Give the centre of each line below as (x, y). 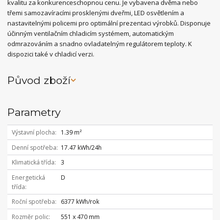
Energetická (28, 177)
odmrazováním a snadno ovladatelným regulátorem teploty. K (100, 43)
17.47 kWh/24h (81, 147)
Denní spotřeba (34, 147)
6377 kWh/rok (80, 202)
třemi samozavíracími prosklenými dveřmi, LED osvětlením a (96, 13)
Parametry (34, 112)
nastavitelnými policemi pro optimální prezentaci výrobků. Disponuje (109, 23)
